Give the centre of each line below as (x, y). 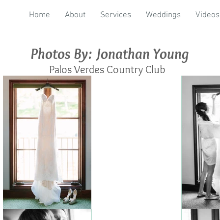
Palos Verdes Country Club (107, 69)
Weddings (163, 15)
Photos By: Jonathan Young (110, 54)
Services (116, 15)
